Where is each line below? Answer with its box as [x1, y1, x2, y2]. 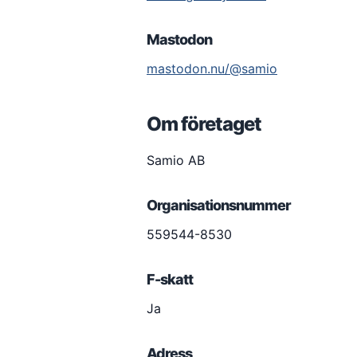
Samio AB [147, 152, 205, 168]
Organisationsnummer [147, 197, 291, 214]
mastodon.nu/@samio [147, 61, 277, 76]
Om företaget [147, 112, 261, 135]
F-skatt [147, 271, 193, 288]
